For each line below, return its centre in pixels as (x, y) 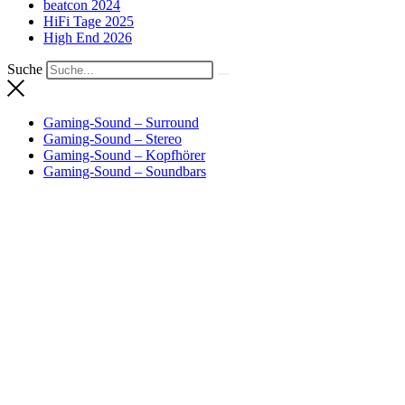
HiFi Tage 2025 (89, 22)
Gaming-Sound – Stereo (113, 138)
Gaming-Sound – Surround (121, 122)
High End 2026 (88, 38)
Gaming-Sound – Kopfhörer (124, 155)
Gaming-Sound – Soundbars (125, 171)
